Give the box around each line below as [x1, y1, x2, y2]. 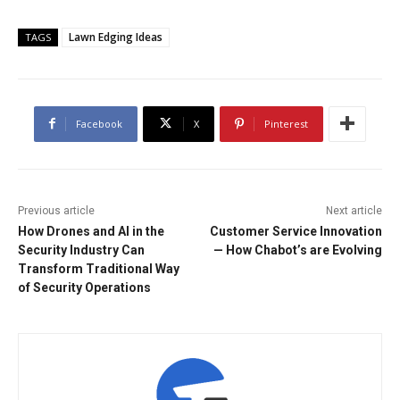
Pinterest [264, 116, 308, 130]
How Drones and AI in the [18, 223, 164, 238]
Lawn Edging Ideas [69, 29, 162, 45]
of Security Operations [18, 279, 151, 295]
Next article [325, 204, 382, 217]
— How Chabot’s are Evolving [212, 242, 382, 257]
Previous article [18, 204, 95, 217]
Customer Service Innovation [209, 223, 382, 238]
